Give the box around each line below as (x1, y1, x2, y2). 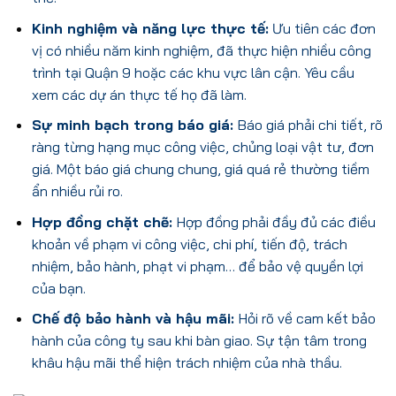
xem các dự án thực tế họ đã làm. (31, 85, 247, 103)
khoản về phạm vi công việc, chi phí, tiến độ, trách (31, 234, 347, 253)
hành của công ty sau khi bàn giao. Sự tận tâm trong (31, 331, 367, 350)
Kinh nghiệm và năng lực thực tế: (31, 19, 269, 37)
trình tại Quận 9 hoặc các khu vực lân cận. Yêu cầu (31, 63, 354, 81)
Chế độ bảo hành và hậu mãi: (31, 309, 239, 328)
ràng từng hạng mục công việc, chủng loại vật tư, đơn (31, 138, 374, 156)
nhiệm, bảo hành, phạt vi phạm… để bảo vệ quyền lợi (31, 256, 363, 275)
